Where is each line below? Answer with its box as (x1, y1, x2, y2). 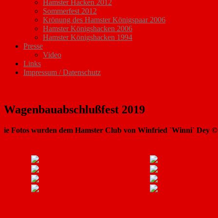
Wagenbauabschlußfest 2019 (4, 103, 145, 116)
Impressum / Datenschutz (23, 68, 101, 77)
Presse (23, 42, 43, 51)
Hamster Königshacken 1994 (43, 33, 132, 42)
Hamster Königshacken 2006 (43, 24, 132, 33)
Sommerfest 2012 (43, 7, 97, 16)
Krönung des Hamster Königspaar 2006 (43, 16, 165, 24)
